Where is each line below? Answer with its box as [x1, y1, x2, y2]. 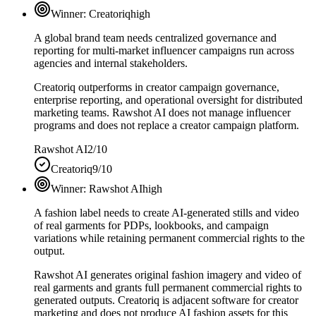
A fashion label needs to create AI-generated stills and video [34, 206, 299, 219]
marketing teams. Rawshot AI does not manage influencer [34, 106, 291, 119]
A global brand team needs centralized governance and [34, 31, 276, 44]
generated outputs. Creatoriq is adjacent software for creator [34, 293, 298, 306]
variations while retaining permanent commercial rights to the [34, 231, 305, 244]
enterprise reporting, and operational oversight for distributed [34, 93, 303, 106]
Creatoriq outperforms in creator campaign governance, [34, 80, 279, 93]
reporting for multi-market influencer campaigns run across [34, 44, 294, 56]
